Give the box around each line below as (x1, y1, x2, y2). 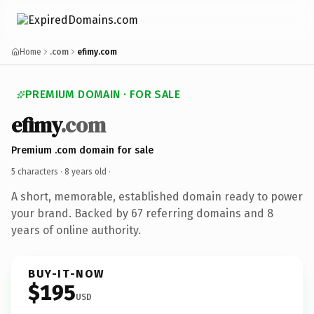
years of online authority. (11, 223, 141, 237)
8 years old (64, 166, 107, 177)
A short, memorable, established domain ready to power (11, 189, 303, 203)
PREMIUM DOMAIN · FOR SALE (25, 88, 180, 101)
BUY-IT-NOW (28, 266, 105, 280)
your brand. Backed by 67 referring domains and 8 (11, 206, 273, 220)
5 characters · (11, 166, 64, 177)
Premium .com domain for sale (11, 144, 153, 156)
